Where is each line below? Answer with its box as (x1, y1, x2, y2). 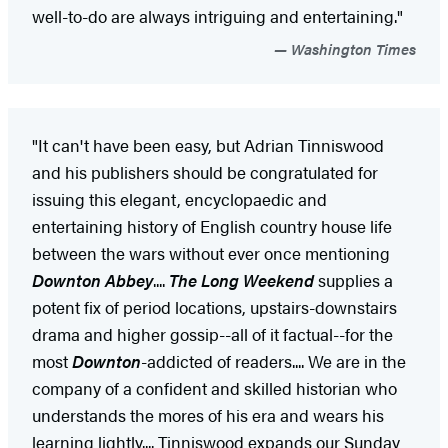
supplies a (314, 267, 393, 292)
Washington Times (287, 37, 416, 59)
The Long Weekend (169, 267, 314, 292)
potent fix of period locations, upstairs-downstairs (32, 294, 397, 319)
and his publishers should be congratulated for (32, 159, 378, 184)
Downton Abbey (32, 267, 153, 292)
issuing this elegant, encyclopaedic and (32, 186, 327, 211)
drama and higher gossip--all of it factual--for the (32, 321, 393, 346)
